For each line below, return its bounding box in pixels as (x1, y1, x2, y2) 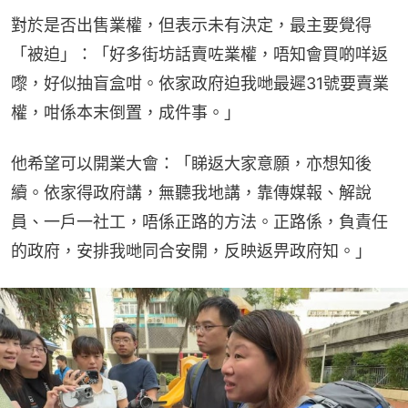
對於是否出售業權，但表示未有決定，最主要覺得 (11, 15, 372, 36)
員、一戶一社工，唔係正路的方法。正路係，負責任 (11, 212, 388, 232)
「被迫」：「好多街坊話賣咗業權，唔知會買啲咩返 (11, 45, 388, 65)
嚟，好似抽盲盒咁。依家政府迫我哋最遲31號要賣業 (11, 74, 389, 94)
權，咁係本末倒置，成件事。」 (11, 103, 240, 123)
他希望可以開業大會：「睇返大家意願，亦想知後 (11, 154, 372, 174)
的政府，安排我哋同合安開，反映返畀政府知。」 (11, 241, 372, 261)
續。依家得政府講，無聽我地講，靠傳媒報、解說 (11, 183, 372, 203)
